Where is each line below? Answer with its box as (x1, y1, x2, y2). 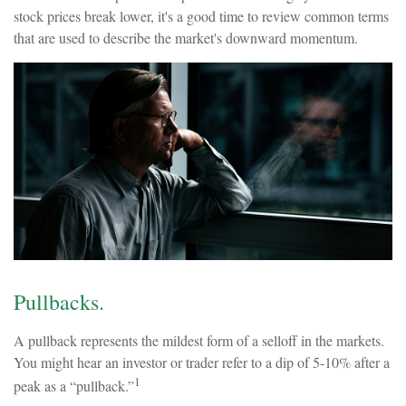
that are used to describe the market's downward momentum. (14, 28, 358, 47)
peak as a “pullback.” (14, 376, 134, 396)
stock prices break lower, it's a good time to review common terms (14, 6, 389, 25)
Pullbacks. (14, 287, 104, 317)
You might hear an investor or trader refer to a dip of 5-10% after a (14, 353, 390, 372)
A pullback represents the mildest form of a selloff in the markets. (14, 331, 384, 351)
